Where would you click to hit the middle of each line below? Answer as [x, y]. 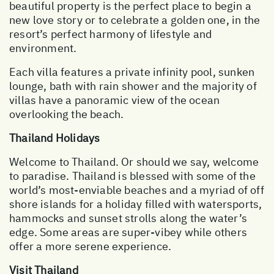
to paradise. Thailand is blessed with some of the [132, 176]
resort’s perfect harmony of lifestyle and [111, 34]
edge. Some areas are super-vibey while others [128, 232]
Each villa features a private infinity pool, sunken [132, 72]
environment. [43, 48]
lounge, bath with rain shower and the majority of [133, 86]
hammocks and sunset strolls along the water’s [128, 218]
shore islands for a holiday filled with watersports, [136, 204]
